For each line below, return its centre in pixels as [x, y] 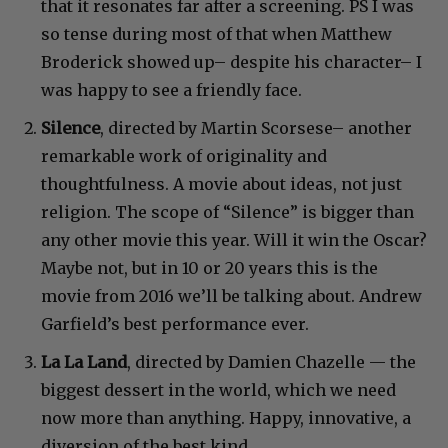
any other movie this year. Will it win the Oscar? [234, 239]
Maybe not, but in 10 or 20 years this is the [209, 267]
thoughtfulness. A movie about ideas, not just [221, 183]
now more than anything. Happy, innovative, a [226, 417]
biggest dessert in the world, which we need [218, 389]
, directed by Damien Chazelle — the [271, 361]
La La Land [84, 361]
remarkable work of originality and [184, 155]
